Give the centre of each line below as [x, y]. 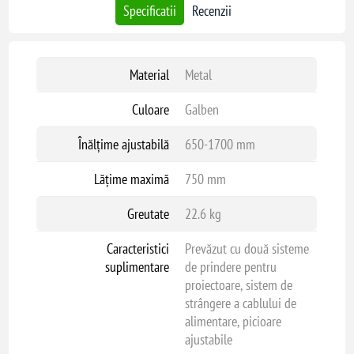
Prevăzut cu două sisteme [247, 249]
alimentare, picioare [233, 321]
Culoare [150, 109]
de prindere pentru [230, 267]
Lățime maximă [131, 179]
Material [149, 75]
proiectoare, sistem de [238, 285]
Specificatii [149, 11]
